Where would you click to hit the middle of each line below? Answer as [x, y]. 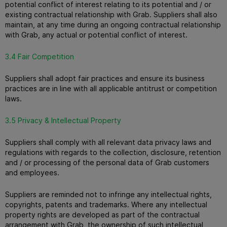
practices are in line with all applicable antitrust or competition [111, 88]
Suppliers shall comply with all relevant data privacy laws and [108, 142]
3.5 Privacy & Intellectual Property [63, 120]
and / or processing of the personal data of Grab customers [107, 162]
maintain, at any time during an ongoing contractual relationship [113, 24]
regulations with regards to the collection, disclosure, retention [113, 152]
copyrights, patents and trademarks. [68, 204]
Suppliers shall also [185, 14]
